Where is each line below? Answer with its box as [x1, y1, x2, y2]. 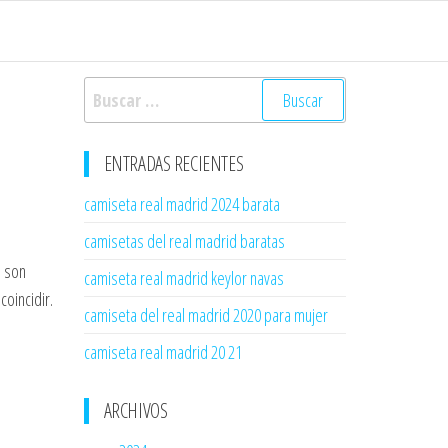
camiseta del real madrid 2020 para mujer [83, 303, 328, 327]
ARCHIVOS [103, 397, 168, 424]
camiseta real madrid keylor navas [83, 266, 284, 290]
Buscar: [82, 78, 135, 102]
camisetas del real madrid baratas [83, 229, 285, 253]
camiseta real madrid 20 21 [83, 340, 242, 364]
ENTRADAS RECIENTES [103, 150, 244, 177]
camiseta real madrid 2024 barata [83, 192, 280, 216]
